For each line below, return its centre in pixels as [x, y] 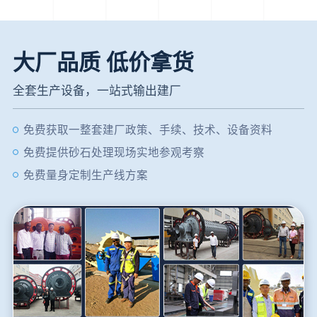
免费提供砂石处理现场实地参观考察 [114, 152]
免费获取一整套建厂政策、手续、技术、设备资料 [148, 130]
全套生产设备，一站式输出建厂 [97, 91]
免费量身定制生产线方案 [86, 175]
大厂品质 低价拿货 [103, 62]
